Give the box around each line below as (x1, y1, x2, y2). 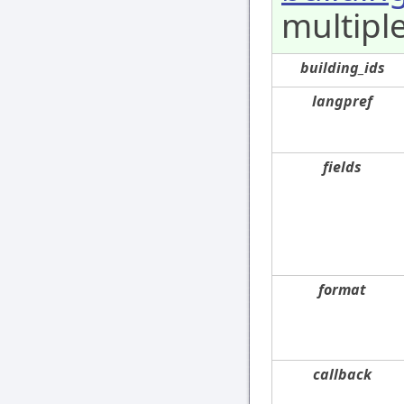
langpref (312, 91, 373, 112)
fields (323, 157, 363, 178)
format (318, 280, 367, 300)
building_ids (300, 58, 385, 78)
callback (313, 364, 372, 385)
